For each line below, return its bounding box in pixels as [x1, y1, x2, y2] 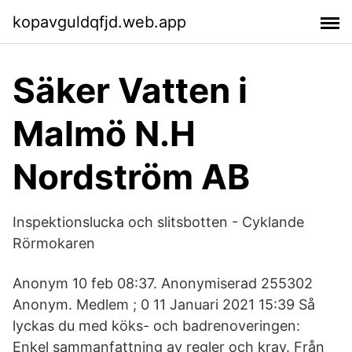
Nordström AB [13, 156, 250, 198]
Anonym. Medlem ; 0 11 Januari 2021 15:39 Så [13, 296, 315, 313]
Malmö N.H [13, 112, 196, 155]
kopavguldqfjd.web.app [13, 12, 186, 31]
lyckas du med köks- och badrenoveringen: [13, 317, 300, 334]
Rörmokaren [13, 235, 95, 251]
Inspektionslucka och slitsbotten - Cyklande [13, 214, 304, 230]
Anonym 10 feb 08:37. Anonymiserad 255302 [13, 275, 313, 291]
